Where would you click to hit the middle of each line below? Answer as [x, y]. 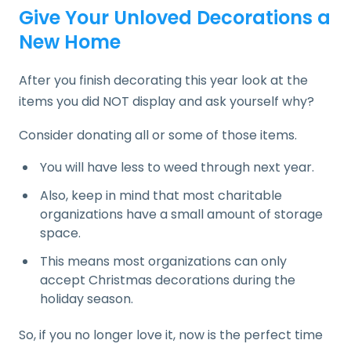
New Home [70, 42]
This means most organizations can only [163, 261]
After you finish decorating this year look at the [163, 80]
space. [62, 233]
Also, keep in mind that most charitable [161, 195]
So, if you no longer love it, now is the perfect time [171, 335]
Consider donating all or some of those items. [159, 135]
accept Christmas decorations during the [168, 280]
